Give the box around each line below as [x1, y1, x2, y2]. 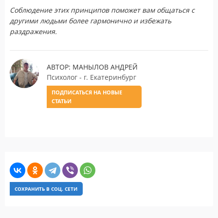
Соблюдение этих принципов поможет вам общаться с [10, 5, 195, 15]
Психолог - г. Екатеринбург [47, 72, 136, 82]
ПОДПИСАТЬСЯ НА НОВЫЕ [52, 88, 122, 96]
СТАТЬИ [52, 97, 72, 105]
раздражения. [10, 26, 57, 36]
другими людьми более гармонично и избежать [10, 16, 171, 25]
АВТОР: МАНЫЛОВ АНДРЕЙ [47, 62, 138, 72]
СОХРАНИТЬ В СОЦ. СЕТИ [15, 185, 77, 192]
